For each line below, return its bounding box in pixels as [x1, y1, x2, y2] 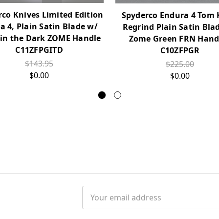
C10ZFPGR [160, 44, 200, 56]
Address [82, 197, 112, 209]
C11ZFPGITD [15, 44, 63, 56]
